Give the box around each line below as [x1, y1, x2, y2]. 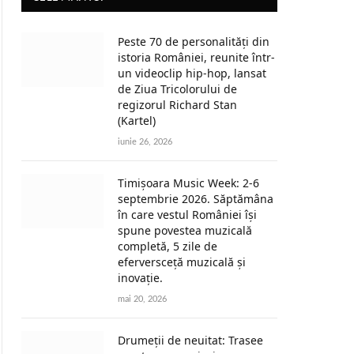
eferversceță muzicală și [118, 254, 246, 269]
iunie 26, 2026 [118, 137, 172, 146]
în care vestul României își [118, 207, 257, 222]
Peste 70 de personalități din [118, 34, 269, 49]
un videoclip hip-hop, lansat [118, 66, 266, 81]
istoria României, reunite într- [118, 50, 275, 65]
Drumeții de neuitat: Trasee [118, 333, 263, 348]
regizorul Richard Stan [118, 97, 237, 112]
